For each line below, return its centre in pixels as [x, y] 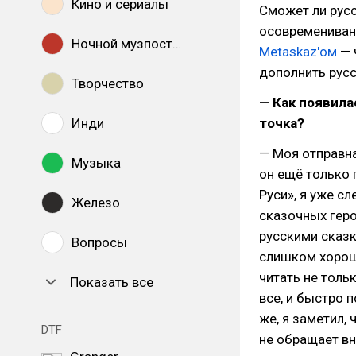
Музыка [96, 163]
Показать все [112, 282]
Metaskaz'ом [298, 52]
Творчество [108, 83]
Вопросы [99, 242]
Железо [96, 203]
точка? [282, 123]
